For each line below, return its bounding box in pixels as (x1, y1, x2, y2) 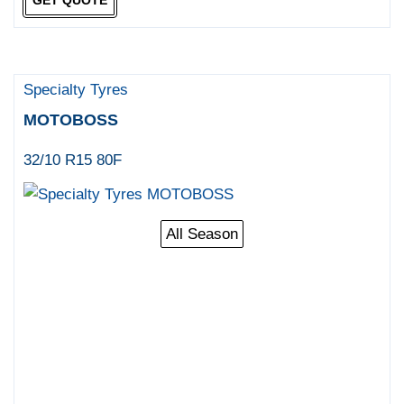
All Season (166, 225, 238, 243)
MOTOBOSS (23, 111, 119, 130)
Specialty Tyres (23, 81, 129, 99)
